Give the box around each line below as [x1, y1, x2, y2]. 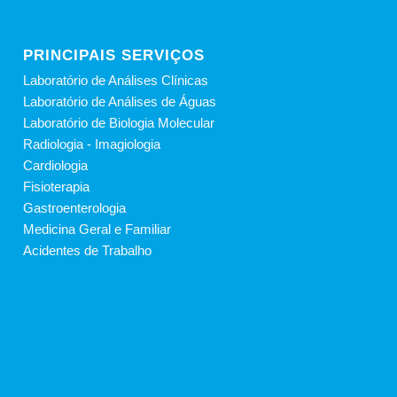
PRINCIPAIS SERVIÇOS [23, 46, 206, 63]
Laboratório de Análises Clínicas [23, 72, 209, 88]
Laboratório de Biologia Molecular [23, 114, 215, 130]
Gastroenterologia [23, 199, 127, 215]
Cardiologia [23, 157, 89, 173]
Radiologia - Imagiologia [23, 136, 161, 152]
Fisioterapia [23, 178, 90, 194]
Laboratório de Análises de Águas [23, 93, 217, 109]
